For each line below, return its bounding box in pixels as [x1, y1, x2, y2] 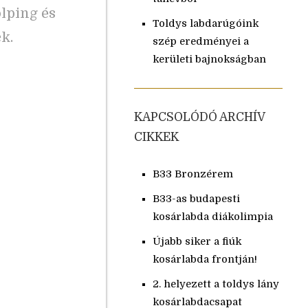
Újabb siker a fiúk [152, 235, 241, 247]
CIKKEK [133, 130, 179, 144]
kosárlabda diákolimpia [152, 210, 273, 223]
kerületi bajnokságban [152, 53, 266, 65]
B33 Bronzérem [152, 168, 233, 180]
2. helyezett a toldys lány [152, 278, 279, 290]
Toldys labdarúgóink [152, 17, 258, 30]
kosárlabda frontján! [152, 253, 257, 265]
